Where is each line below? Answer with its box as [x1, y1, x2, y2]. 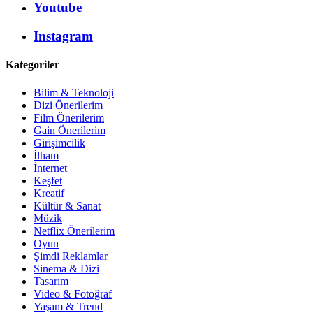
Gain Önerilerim [34, 124, 105, 136]
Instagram [34, 28, 93, 43]
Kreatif [34, 187, 64, 199]
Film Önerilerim [34, 111, 104, 124]
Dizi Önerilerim [34, 99, 103, 111]
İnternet [34, 161, 67, 174]
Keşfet [34, 174, 62, 187]
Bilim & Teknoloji [34, 86, 114, 99]
